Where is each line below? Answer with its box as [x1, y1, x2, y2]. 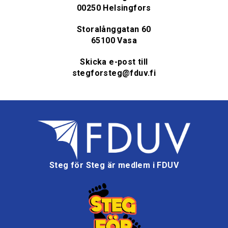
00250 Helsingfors [77, 3, 151, 13]
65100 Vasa [91, 35, 137, 45]
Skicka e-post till [80, 56, 148, 67]
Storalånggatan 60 [77, 24, 151, 34]
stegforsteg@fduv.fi [72, 68, 156, 78]
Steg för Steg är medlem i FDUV [49, 160, 179, 170]
